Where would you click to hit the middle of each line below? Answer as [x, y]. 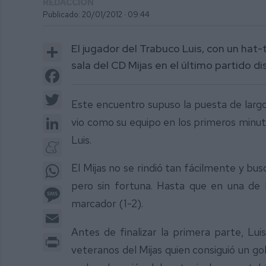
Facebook [82, 71]
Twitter [77, 95]
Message [81, 190]
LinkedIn [79, 119]
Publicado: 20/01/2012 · [84, 15]
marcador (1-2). [107, 204]
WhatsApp [83, 166]
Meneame [83, 142]
